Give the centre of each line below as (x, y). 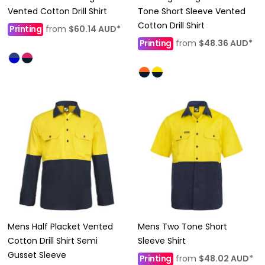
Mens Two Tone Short (182, 226)
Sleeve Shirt (161, 240)
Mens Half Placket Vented (60, 226)
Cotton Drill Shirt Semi (53, 240)
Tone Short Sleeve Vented (191, 11)
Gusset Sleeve (37, 255)
